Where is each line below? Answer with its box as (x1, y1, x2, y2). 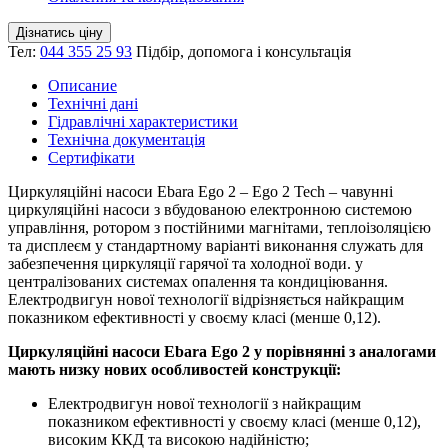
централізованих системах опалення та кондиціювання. (8, 272, 388, 290)
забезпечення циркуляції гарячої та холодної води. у (8, 254, 363, 272)
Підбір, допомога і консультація (136, 42, 351, 60)
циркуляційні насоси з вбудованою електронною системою (8, 200, 412, 218)
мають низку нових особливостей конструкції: (8, 360, 341, 378)
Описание (48, 76, 117, 94)
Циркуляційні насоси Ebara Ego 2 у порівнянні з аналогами (8, 342, 436, 360)
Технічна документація (48, 130, 205, 148)
